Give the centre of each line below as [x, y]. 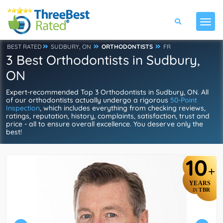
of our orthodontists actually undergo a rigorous [88, 100]
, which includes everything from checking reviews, [123, 108]
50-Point [184, 100]
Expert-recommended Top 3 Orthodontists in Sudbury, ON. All [107, 92]
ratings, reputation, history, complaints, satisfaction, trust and [108, 116]
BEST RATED [24, 47]
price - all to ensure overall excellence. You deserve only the [105, 124]
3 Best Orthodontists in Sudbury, [103, 60]
